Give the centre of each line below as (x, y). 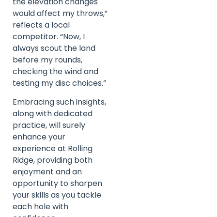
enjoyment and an (47, 171)
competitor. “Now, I (49, 37)
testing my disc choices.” (59, 83)
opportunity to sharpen (57, 183)
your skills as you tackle (57, 195)
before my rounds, (47, 60)
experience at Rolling (53, 148)
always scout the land (54, 48)
